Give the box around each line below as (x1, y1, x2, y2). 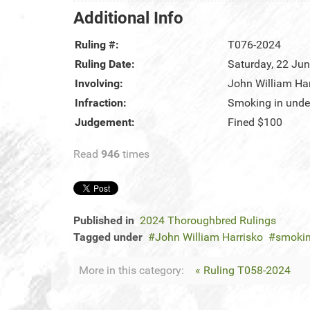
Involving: (75, 77, 123, 91)
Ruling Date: (75, 57, 135, 71)
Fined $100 (228, 116, 283, 129)
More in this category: (79, 264, 184, 277)
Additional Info (73, 8, 183, 28)
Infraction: (75, 96, 127, 110)
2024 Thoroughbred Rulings (140, 214, 276, 228)
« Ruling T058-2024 (195, 264, 291, 277)
